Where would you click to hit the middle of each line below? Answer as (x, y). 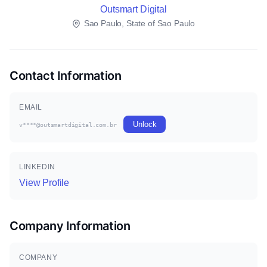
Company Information (70, 226)
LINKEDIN (37, 167)
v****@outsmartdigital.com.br (68, 125)
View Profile (44, 183)
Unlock (145, 124)
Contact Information (66, 76)
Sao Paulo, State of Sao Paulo (138, 23)
